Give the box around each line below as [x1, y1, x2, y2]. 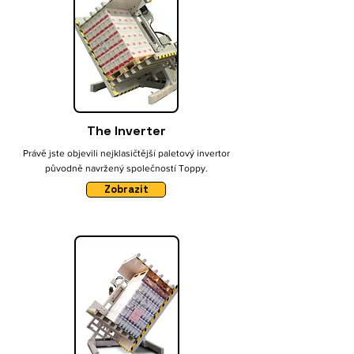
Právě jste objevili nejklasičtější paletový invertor [23, 148, 230, 159]
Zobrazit [104, 183, 149, 196]
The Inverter [87, 122, 166, 139]
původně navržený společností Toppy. [45, 163, 208, 174]
